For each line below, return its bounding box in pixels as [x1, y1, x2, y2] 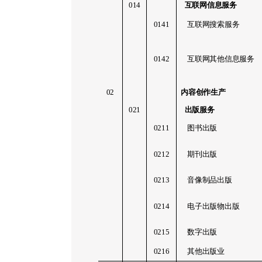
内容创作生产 [181, 87, 226, 96]
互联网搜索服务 [187, 19, 240, 29]
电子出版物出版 [187, 201, 240, 211]
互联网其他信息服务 [187, 54, 254, 63]
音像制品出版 [187, 175, 232, 184]
